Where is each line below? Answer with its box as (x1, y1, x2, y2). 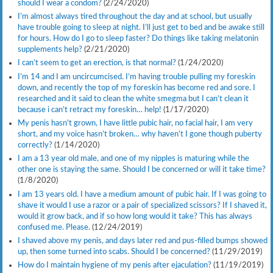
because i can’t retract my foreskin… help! (17, 105, 161, 114)
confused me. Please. (17, 222, 90, 232)
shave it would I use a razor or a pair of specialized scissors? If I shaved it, (17, 200, 267, 210)
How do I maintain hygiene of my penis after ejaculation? (17, 261, 211, 270)
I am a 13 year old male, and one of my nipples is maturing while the (17, 154, 249, 163)
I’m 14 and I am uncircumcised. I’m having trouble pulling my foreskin (17, 72, 255, 81)
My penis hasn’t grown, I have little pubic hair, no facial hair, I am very (17, 119, 253, 128)
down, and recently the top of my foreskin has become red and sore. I (17, 83, 255, 92)
